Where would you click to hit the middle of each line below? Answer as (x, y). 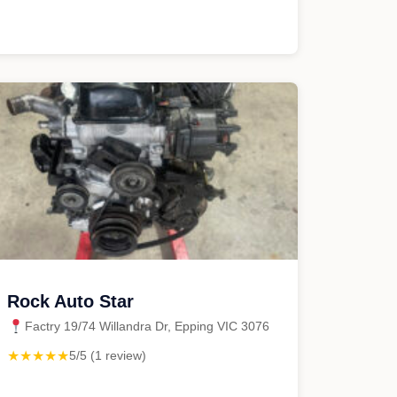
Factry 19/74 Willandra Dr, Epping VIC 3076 (147, 326)
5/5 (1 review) (108, 355)
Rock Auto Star (70, 301)
